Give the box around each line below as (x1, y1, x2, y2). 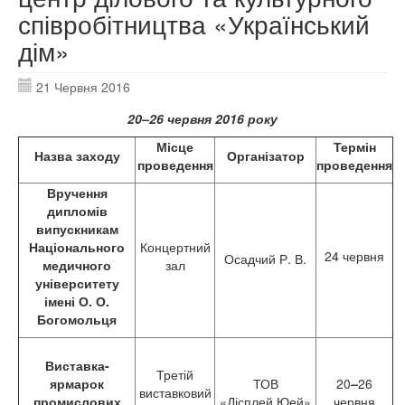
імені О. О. (44, 292, 109, 310)
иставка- (53, 356, 109, 374)
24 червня (325, 247, 384, 265)
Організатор (226, 146, 305, 165)
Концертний (139, 238, 211, 256)
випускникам (35, 220, 118, 238)
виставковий (138, 383, 212, 401)
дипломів (46, 202, 108, 220)
